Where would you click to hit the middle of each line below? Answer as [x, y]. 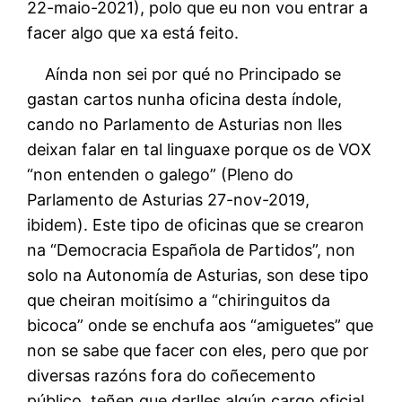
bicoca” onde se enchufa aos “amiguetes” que [201, 325]
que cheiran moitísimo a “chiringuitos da [179, 300]
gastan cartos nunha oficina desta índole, [185, 99]
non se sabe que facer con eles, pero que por [198, 350]
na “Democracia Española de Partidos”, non [192, 249]
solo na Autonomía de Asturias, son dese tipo [198, 275]
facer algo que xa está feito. [133, 32]
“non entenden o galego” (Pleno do [161, 174]
